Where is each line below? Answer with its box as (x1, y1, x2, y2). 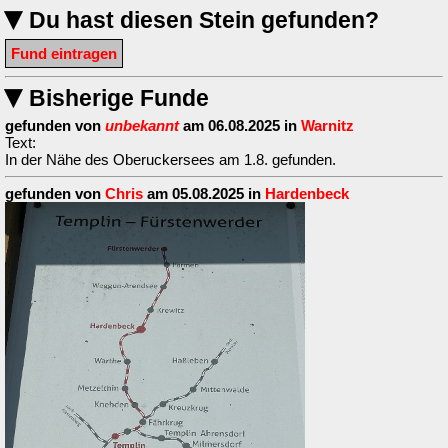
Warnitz (301, 117, 354, 135)
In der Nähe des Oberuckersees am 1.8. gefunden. (5, 151, 336, 169)
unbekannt (105, 117, 179, 135)
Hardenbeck (265, 185, 349, 203)
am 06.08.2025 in (179, 117, 301, 135)
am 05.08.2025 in (143, 185, 265, 203)
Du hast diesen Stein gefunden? (23, 8, 379, 34)
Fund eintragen (11, 45, 117, 63)
